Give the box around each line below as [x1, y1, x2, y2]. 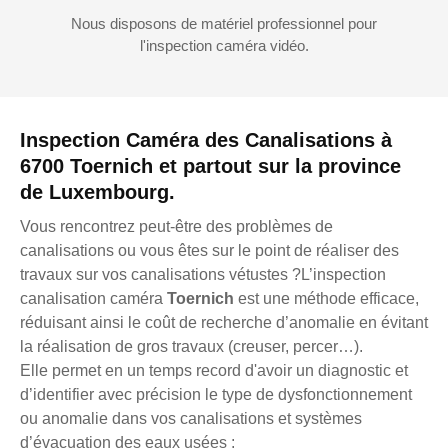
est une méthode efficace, [238, 289, 419, 307]
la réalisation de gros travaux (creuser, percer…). [20, 337, 363, 355]
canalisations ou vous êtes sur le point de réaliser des [20, 241, 399, 259]
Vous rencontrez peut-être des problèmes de [20, 217, 333, 235]
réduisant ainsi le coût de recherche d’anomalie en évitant [20, 313, 428, 331]
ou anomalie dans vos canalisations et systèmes [20, 409, 362, 427]
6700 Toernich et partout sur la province [20, 154, 401, 177]
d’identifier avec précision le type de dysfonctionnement [20, 385, 412, 403]
